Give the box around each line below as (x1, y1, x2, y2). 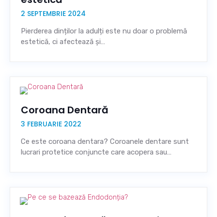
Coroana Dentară (21, 103, 108, 117)
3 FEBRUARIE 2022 (21, 119, 81, 129)
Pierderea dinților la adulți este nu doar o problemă (21, 27, 187, 35)
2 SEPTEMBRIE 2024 (21, 9, 86, 18)
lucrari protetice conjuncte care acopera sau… (21, 148, 171, 156)
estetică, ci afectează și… (21, 37, 105, 46)
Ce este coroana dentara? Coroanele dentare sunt (21, 137, 189, 146)
